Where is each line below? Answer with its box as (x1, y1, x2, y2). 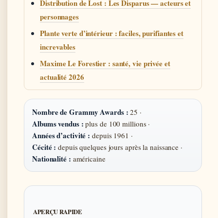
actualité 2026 (40, 71, 84, 82)
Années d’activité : (32, 129, 91, 141)
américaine (71, 153, 106, 163)
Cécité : (32, 141, 56, 152)
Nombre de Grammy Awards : (32, 106, 128, 117)
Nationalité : (32, 153, 71, 164)
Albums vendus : (32, 118, 84, 129)
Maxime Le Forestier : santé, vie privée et (40, 57, 170, 69)
